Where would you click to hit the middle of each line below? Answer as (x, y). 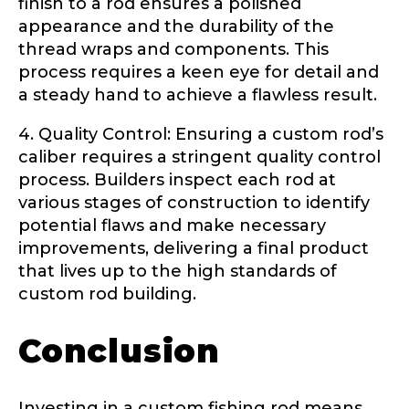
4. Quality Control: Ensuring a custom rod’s (201, 134)
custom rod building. (107, 294)
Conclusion (119, 351)
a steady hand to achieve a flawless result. (198, 94)
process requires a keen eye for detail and (199, 72)
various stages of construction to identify (194, 202)
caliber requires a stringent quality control (199, 157)
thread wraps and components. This (173, 49)
